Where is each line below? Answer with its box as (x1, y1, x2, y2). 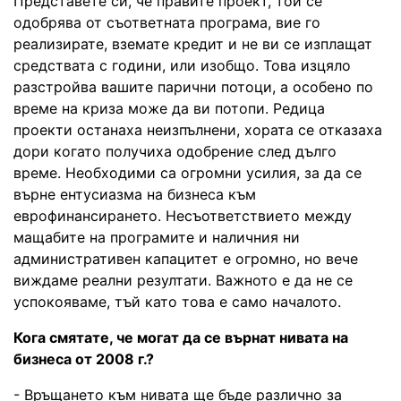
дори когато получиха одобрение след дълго (13, 141, 337, 160)
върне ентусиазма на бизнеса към (13, 184, 256, 203)
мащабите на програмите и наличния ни (13, 227, 300, 246)
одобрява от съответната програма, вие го (13, 13, 320, 31)
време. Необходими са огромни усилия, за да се (13, 163, 362, 182)
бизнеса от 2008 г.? (13, 349, 154, 368)
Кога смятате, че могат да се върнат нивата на (13, 328, 348, 346)
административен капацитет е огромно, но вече (13, 249, 358, 268)
